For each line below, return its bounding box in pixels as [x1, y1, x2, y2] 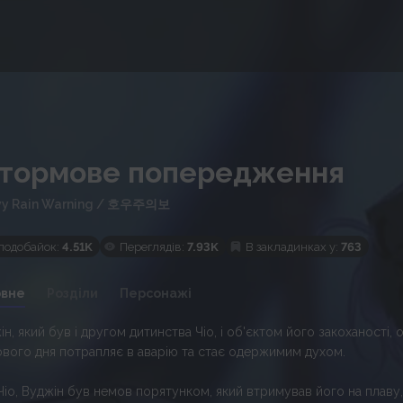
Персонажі [120, 285, 192, 300]
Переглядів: [120, 239, 184, 254]
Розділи [47, 285, 98, 300]
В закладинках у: [246, 239, 338, 254]
